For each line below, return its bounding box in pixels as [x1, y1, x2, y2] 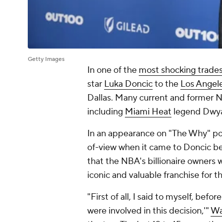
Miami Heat [125, 106, 171, 118]
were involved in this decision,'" [87, 205, 211, 217]
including [87, 106, 125, 118]
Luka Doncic [104, 78, 153, 90]
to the [153, 78, 180, 90]
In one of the [87, 64, 139, 76]
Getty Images [28, 55, 64, 63]
